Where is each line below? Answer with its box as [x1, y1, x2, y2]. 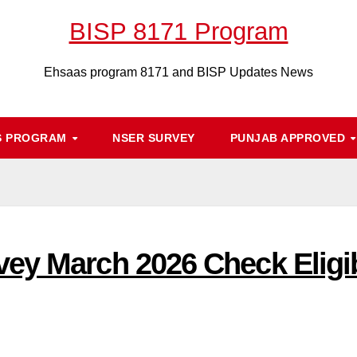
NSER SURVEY [112, 131, 195, 144]
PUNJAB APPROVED [229, 131, 349, 144]
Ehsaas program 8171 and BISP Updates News [44, 65, 313, 79]
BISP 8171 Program [69, 18, 288, 45]
